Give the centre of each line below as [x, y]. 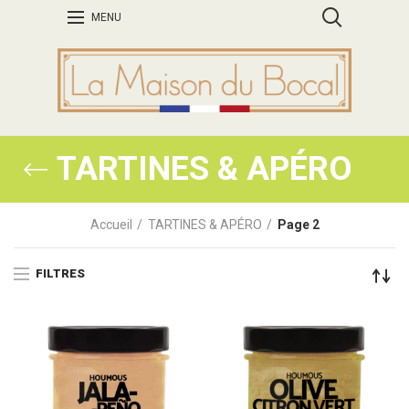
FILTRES [60, 273]
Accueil [111, 225]
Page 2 [298, 225]
